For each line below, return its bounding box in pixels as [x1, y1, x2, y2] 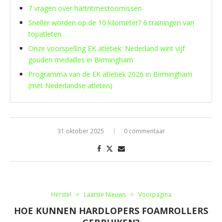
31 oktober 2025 [57, 126, 104, 135]
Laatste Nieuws [83, 190, 126, 199]
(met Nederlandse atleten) [28, 80, 112, 90]
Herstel [51, 190, 71, 199]
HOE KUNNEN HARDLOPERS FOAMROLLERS [14, 204, 208, 217]
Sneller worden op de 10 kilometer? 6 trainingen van [28, 17, 194, 27]
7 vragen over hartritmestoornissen [28, 3, 142, 13]
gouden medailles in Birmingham [28, 55, 133, 64]
